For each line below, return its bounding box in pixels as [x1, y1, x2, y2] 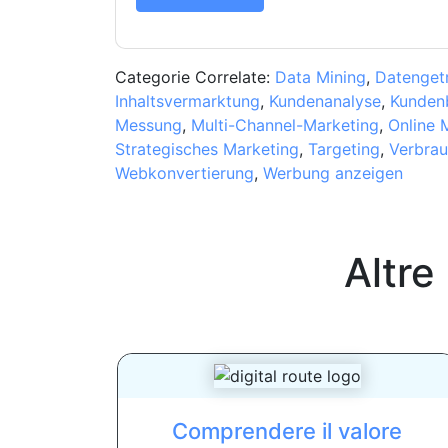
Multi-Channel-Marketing [190, 114, 379, 135]
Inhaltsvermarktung [114, 90, 260, 111]
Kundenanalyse [268, 90, 381, 111]
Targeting [307, 138, 380, 159]
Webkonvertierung [114, 162, 254, 183]
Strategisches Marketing [114, 138, 299, 159]
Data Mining [274, 66, 366, 87]
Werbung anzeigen [262, 162, 403, 183]
